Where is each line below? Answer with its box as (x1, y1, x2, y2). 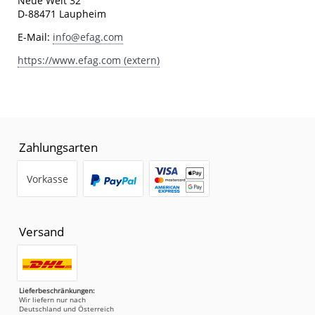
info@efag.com (53, 30, 123, 44)
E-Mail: (18, 30, 53, 44)
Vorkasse (26, 172, 68, 186)
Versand (19, 224, 64, 240)
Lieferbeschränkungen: (19, 286, 95, 296)
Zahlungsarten (19, 139, 98, 156)
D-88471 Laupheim (18, 7, 106, 21)
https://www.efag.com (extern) (18, 53, 160, 67)
